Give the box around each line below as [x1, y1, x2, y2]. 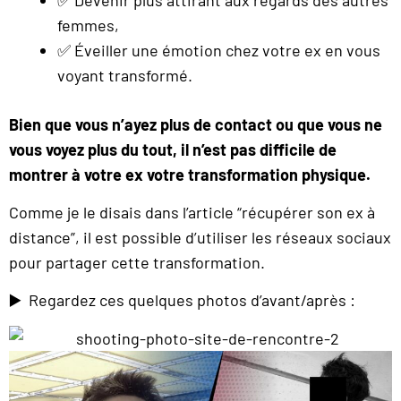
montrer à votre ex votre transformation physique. [9, 164, 371, 184]
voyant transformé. [57, 64, 192, 85]
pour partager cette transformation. [9, 252, 265, 272]
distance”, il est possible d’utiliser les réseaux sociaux [9, 226, 391, 247]
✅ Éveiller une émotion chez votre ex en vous [57, 39, 380, 60]
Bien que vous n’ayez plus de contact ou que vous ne [9, 114, 382, 134]
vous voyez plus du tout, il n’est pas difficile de [9, 139, 337, 159]
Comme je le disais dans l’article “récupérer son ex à [9, 201, 375, 222]
